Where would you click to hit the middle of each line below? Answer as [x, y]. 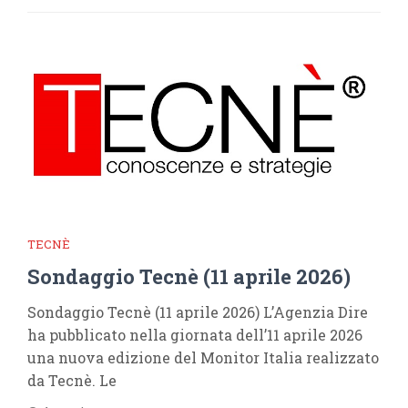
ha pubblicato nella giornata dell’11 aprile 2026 [195, 335]
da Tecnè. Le [72, 380]
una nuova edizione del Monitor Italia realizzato [203, 357]
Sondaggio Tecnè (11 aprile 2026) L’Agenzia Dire [198, 312]
